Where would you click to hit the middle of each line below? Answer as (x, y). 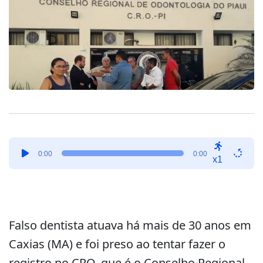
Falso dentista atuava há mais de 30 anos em (130, 225)
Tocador (26, 144)
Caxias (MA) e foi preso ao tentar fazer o (117, 244)
